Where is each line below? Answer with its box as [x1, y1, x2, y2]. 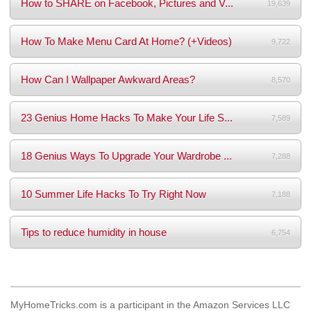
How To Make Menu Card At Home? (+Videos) [21, 35, 232, 47]
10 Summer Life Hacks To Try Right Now [21, 187, 206, 200]
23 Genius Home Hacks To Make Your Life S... [21, 111, 233, 124]
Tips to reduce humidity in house [21, 226, 167, 238]
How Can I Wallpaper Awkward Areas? [21, 73, 195, 85]
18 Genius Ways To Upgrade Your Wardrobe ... [21, 149, 232, 162]
